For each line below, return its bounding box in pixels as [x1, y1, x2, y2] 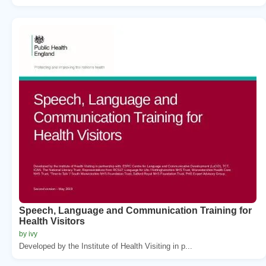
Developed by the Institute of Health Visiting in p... [19, 241, 192, 251]
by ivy [19, 229, 37, 238]
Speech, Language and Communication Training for [19, 205, 252, 216]
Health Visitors [19, 216, 85, 226]
